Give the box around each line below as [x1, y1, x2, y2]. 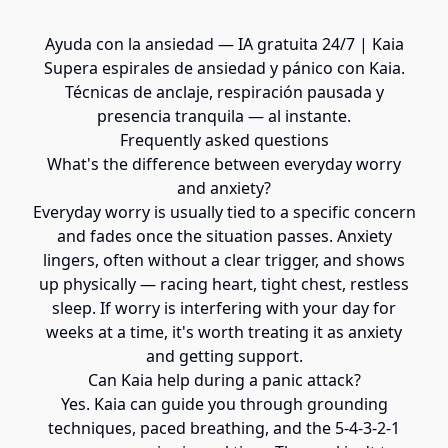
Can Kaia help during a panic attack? [87, 369, 361, 391]
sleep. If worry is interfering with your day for [52, 297, 396, 319]
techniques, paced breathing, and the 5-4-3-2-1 [48, 417, 400, 439]
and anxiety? [177, 177, 271, 199]
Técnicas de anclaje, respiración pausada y [64, 81, 384, 103]
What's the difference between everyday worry [47, 153, 401, 175]
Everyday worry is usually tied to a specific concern [32, 201, 416, 223]
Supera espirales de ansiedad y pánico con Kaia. [43, 57, 405, 79]
